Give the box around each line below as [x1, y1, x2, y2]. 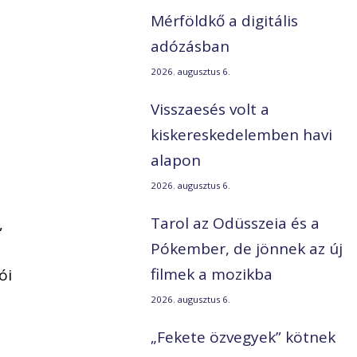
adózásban [151, 36, 230, 57]
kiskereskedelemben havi [151, 124, 333, 146]
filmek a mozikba [151, 264, 273, 285]
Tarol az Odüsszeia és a [151, 213, 320, 234]
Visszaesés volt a [151, 99, 270, 120]
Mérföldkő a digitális [151, 10, 299, 32]
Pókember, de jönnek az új [151, 238, 343, 260]
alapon [151, 150, 202, 171]
